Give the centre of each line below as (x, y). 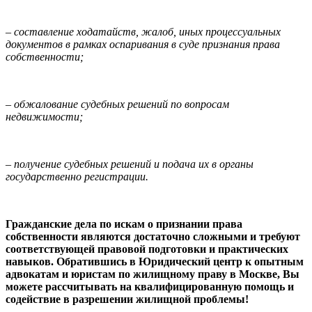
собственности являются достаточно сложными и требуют (153, 236)
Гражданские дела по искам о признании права (124, 224)
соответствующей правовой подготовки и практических (147, 249)
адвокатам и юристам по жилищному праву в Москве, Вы (153, 274)
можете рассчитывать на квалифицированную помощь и (150, 287)
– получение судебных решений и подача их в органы (130, 164)
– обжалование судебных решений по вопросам (117, 104)
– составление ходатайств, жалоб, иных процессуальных (143, 32)
